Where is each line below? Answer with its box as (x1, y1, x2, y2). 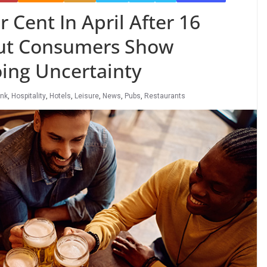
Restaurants (144, 92, 185, 100)
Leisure (74, 92, 99, 100)
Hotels (49, 92, 71, 100)
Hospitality (11, 92, 46, 100)
